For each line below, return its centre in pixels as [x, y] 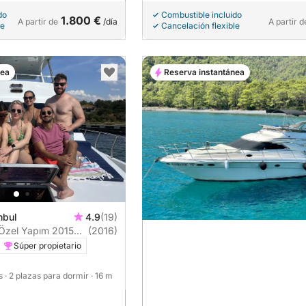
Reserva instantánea [204, 72]
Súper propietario [47, 245]
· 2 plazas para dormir [48, 275]
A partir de [38, 22]
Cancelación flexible [200, 26]
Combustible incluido [201, 15]
